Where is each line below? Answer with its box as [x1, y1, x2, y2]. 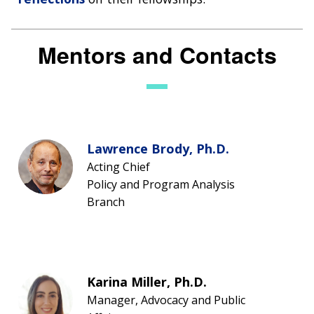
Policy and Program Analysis [87, 176, 235, 192]
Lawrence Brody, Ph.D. [87, 139, 229, 157]
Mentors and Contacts [37, 38, 277, 71]
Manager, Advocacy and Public [87, 292, 245, 308]
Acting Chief [87, 158, 150, 175]
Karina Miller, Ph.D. [87, 273, 207, 290]
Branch [87, 193, 125, 210]
